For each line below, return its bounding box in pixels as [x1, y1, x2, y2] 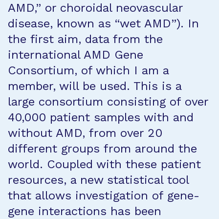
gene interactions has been [8, 204, 161, 218]
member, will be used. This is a [8, 79, 181, 93]
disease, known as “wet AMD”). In [8, 17, 199, 30]
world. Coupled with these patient [8, 157, 201, 171]
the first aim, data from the [8, 32, 163, 46]
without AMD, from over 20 [8, 126, 162, 140]
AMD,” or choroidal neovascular [8, 1, 183, 15]
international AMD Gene [8, 48, 143, 62]
